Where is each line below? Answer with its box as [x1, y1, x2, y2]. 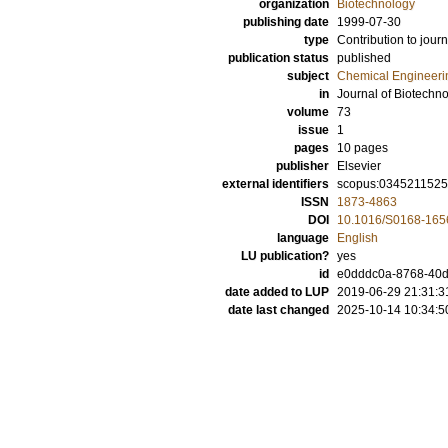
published [337, 51, 391, 65]
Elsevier [337, 159, 381, 173]
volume [287, 105, 329, 119]
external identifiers [222, 177, 329, 191]
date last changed [228, 303, 329, 317]
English [337, 231, 378, 245]
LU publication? [241, 249, 329, 263]
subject [287, 69, 329, 83]
